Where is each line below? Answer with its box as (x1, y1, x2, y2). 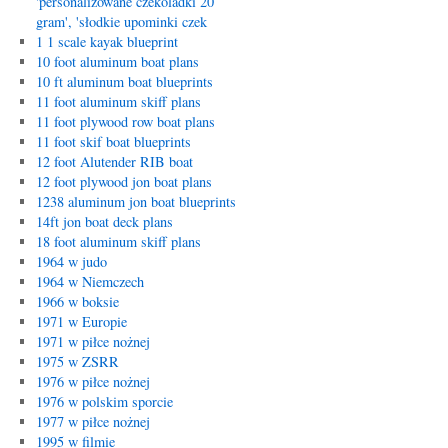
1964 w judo (35, 252, 107, 271)
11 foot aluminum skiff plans (35, 92, 201, 111)
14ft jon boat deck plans (35, 212, 173, 231)
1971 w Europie (35, 312, 127, 331)
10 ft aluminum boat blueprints (35, 72, 213, 91)
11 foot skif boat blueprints (35, 132, 191, 151)
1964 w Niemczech (35, 272, 144, 291)
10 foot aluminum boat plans (35, 52, 199, 71)
